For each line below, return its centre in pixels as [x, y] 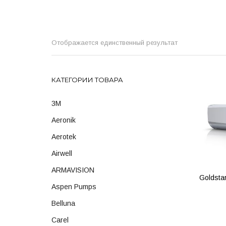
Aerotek [64, 136]
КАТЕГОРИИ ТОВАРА [87, 79]
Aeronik [64, 120]
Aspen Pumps [74, 186]
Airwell [62, 153]
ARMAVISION [73, 170]
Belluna [63, 203]
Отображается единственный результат [115, 43]
